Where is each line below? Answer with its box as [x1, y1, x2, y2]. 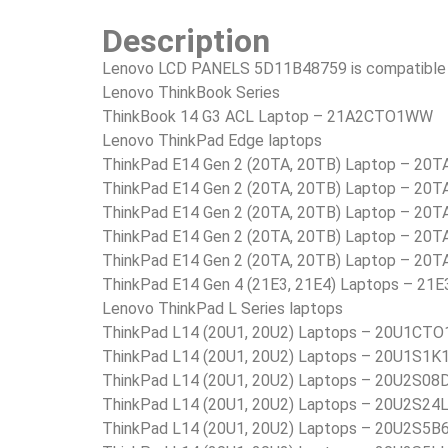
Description [102, 21, 270, 60]
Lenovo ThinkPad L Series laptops [102, 298, 343, 318]
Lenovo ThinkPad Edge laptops [102, 130, 322, 150]
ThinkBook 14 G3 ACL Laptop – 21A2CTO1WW [102, 106, 433, 126]
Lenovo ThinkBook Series [102, 82, 280, 102]
